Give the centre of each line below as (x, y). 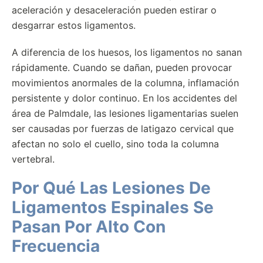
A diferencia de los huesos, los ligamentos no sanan (127, 52)
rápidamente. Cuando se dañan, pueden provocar (122, 68)
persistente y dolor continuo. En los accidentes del (124, 98)
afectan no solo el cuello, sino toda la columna (115, 144)
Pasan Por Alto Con (89, 227)
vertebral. (33, 159)
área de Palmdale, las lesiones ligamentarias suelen (125, 113)
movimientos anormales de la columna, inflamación (125, 83)
